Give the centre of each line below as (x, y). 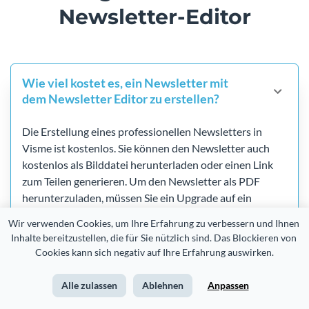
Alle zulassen (89, 285)
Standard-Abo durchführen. (88, 215)
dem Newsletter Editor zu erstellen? (121, 99)
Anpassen (228, 285)
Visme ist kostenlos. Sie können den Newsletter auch (146, 148)
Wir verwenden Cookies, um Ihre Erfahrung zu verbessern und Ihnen (154, 223)
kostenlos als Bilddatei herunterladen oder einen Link (148, 165)
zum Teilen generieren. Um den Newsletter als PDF (141, 181)
